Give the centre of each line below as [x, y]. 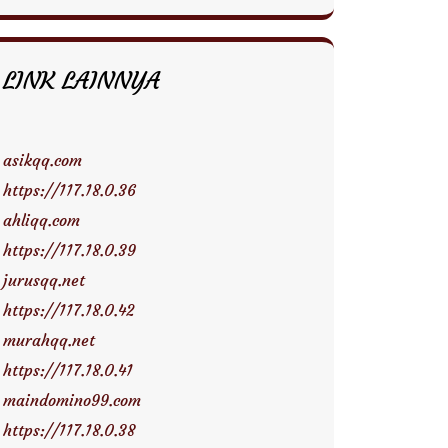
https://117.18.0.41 [68, 370]
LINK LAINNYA [81, 81]
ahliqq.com [41, 220]
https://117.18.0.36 [69, 190]
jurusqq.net [44, 280]
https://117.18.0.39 [69, 250]
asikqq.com [42, 160]
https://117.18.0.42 [68, 310]
